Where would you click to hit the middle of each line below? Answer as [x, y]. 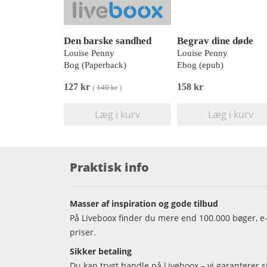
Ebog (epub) [200, 65]
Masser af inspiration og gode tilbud [144, 204]
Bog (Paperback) [95, 65]
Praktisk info [109, 167]
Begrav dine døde [215, 41]
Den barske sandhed [108, 41]
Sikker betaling [101, 251]
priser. [83, 232]
